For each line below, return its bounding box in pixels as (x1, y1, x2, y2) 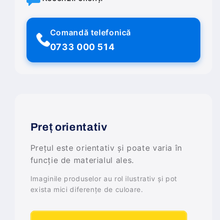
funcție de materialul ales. (30, 155, 134, 165)
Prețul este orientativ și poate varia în (30, 142, 182, 153)
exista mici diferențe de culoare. (30, 185, 143, 193)
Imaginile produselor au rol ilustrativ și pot (30, 174, 178, 183)
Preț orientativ (30, 121, 108, 133)
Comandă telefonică (50, 27, 132, 37)
